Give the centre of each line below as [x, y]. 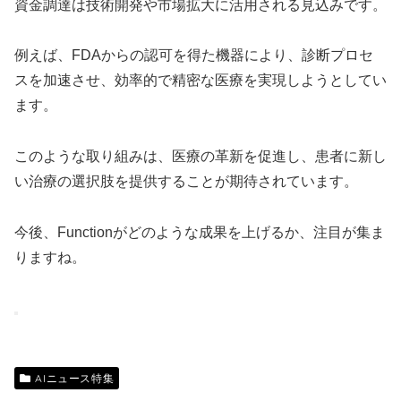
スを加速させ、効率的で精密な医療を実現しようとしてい [200, 81]
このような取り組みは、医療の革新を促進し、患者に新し [200, 157]
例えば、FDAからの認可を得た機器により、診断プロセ [194, 55]
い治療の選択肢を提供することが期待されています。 [186, 182]
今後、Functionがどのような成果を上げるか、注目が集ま [200, 233]
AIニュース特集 [75, 378]
